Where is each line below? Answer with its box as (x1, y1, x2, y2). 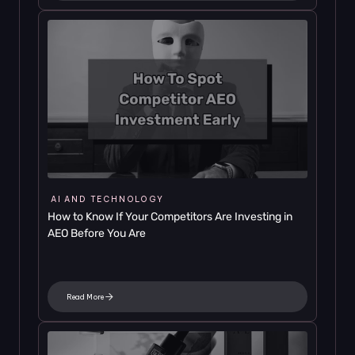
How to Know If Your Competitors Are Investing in (48, 210, 292, 223)
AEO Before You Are (48, 227, 146, 240)
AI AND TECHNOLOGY (51, 194, 164, 204)
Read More (67, 292, 104, 301)
